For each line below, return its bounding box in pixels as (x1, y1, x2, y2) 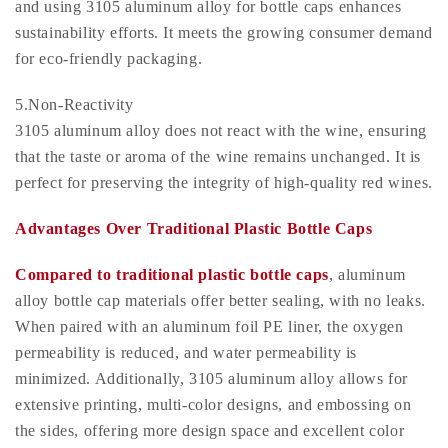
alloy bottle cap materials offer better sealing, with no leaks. (15, 291, 426, 309)
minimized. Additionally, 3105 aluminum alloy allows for (15, 369, 409, 387)
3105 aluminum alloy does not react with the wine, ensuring (15, 121, 427, 139)
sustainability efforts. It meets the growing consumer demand (15, 23, 434, 41)
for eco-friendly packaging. (15, 49, 203, 67)
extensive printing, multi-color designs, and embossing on (15, 395, 412, 413)
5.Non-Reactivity (15, 95, 134, 113)
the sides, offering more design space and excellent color (15, 421, 405, 439)
